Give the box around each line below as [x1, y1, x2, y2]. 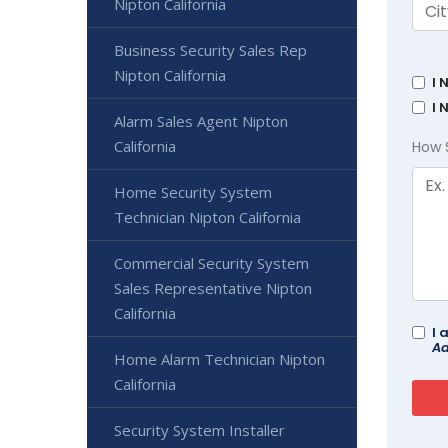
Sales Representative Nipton [114, 278, 312, 298]
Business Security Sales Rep [114, 40, 307, 60]
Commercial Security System [114, 253, 309, 273]
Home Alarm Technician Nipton [114, 349, 325, 369]
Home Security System [114, 182, 272, 202]
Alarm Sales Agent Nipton [114, 111, 288, 131]
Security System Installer [114, 420, 285, 440]
